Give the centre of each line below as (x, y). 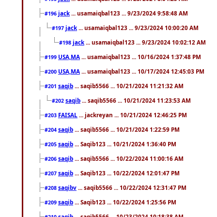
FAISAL (68, 115)
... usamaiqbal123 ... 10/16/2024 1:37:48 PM (140, 56)
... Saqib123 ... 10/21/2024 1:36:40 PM (125, 144)
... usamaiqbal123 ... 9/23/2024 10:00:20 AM (138, 27)
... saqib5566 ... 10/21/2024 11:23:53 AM (136, 100)
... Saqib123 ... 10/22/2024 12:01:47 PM (126, 173)
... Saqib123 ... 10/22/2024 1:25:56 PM (125, 202)
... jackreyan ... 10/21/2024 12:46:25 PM (132, 115)
